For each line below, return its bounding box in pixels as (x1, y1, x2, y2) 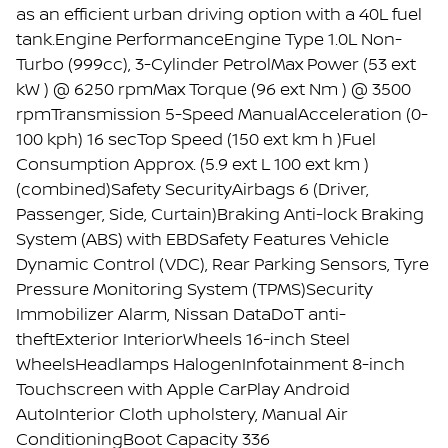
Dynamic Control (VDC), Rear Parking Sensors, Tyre (16, 255, 429, 276)
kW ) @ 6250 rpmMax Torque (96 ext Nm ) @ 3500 (16, 80, 411, 101)
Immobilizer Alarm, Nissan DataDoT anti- (16, 305, 346, 326)
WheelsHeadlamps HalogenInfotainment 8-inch (16, 355, 405, 376)
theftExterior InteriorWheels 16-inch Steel (16, 330, 350, 351)
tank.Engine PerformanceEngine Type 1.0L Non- (16, 30, 402, 51)
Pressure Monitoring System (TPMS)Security (16, 280, 373, 301)
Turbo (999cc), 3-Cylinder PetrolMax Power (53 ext (16, 55, 416, 76)
